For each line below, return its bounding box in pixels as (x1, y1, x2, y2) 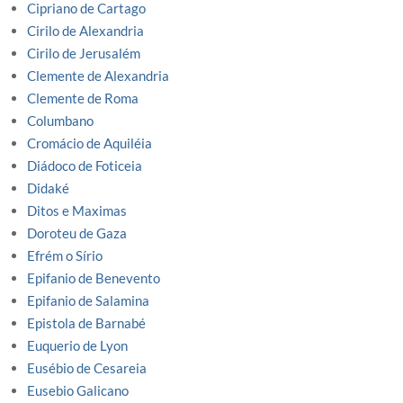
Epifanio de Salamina (27, 292, 149, 309)
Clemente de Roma (27, 90, 139, 107)
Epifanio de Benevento (27, 270, 160, 287)
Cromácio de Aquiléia (27, 135, 152, 152)
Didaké (27, 180, 69, 197)
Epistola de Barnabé (27, 315, 146, 332)
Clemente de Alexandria (27, 67, 169, 85)
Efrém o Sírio (27, 247, 103, 264)
